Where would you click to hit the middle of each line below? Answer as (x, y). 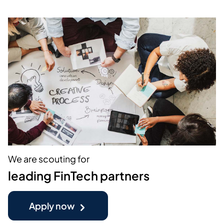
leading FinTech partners (79, 176)
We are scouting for (49, 159)
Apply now (51, 206)
